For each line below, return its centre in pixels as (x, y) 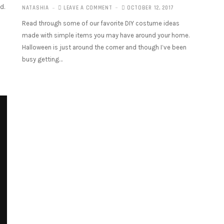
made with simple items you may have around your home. (106, 35)
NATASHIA (35, 8)
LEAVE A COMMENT (88, 8)
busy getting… (42, 59)
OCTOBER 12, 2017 (150, 8)
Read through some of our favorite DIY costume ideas (101, 23)
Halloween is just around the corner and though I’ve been (104, 47)
